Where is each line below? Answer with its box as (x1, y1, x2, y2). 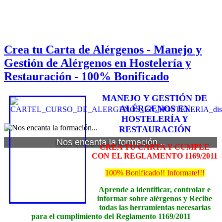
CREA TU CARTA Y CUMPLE (100, 143, 210, 152)
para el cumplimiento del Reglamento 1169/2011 (31, 212, 191, 221)
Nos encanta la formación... (56, 137, 165, 147)
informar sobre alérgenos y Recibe (97, 194, 212, 203)
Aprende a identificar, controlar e (99, 185, 211, 194)
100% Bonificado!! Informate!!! (105, 168, 205, 177)
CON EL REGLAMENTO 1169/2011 (92, 152, 218, 161)
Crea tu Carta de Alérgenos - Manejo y (4, 43, 202, 56)
